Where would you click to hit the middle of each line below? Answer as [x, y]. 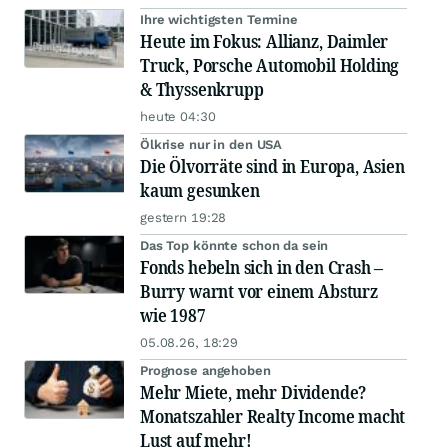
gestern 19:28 [183, 217]
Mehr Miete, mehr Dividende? [253, 392]
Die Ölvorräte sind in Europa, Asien [272, 166]
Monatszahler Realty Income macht [273, 416]
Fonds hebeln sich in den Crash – [262, 267]
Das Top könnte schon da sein [234, 245]
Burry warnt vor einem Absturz [259, 291]
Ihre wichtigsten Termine [219, 19]
